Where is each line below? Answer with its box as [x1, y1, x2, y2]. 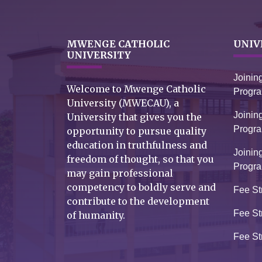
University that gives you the [67, 111, 202, 123]
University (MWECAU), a [67, 96, 179, 109]
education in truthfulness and [67, 139, 207, 151]
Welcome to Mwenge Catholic [67, 82, 206, 95]
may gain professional [67, 167, 173, 179]
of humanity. [67, 209, 125, 221]
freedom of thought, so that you [67, 153, 214, 165]
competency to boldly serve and [67, 181, 216, 193]
